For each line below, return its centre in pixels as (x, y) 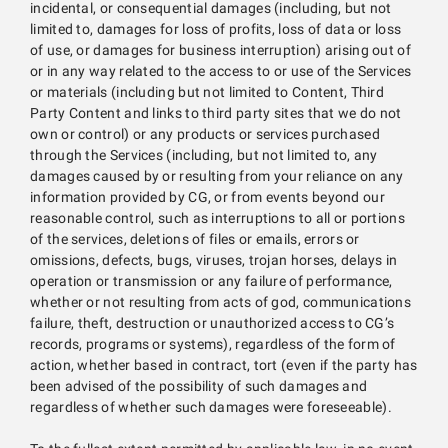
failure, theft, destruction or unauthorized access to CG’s (212, 323)
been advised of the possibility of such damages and (199, 386)
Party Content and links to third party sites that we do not (216, 113)
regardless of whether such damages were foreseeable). (211, 407)
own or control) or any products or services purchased (205, 134)
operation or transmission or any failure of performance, (211, 281)
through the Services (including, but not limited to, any (204, 155)
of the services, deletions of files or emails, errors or (195, 239)
